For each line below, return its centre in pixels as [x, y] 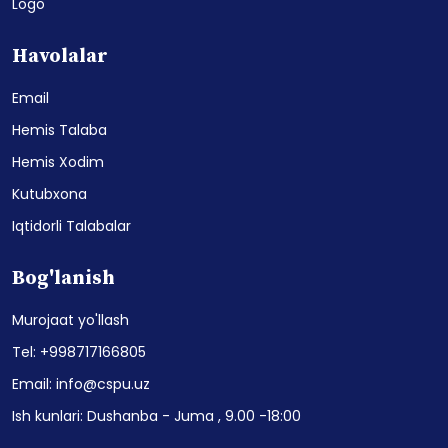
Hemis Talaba [59, 129]
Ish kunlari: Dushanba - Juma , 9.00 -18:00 [156, 415]
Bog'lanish [63, 278]
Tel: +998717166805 [79, 351]
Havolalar [60, 56]
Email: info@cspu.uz [81, 383]
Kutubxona [49, 193]
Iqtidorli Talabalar [71, 225]
